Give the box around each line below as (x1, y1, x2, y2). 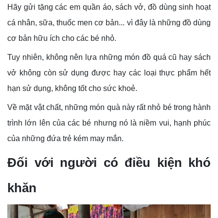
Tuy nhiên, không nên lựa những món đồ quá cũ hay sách (7, 53, 211, 61)
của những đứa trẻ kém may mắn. (7, 134, 124, 143)
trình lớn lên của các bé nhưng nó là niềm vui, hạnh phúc (7, 118, 211, 127)
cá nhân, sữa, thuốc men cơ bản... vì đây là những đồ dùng (7, 18, 211, 27)
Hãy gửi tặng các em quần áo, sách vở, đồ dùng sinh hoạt (7, 2, 211, 11)
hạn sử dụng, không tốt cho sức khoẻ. (7, 84, 137, 92)
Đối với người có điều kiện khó (7, 155, 211, 170)
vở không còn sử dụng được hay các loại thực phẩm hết (7, 68, 211, 77)
